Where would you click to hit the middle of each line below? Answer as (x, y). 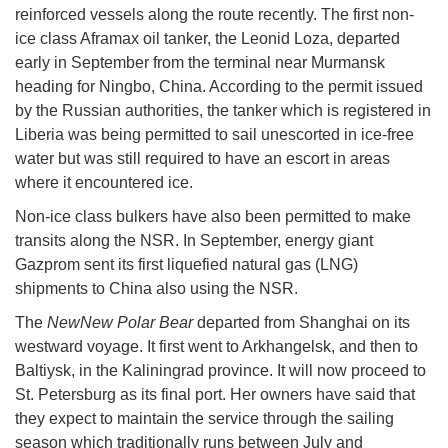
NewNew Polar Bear (120, 323)
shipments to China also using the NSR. (156, 289)
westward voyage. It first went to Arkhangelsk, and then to (216, 347)
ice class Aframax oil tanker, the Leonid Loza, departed (207, 39)
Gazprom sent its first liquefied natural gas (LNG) (186, 265)
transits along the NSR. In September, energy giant (194, 241)
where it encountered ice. (104, 183)
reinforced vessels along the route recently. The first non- (214, 15)
